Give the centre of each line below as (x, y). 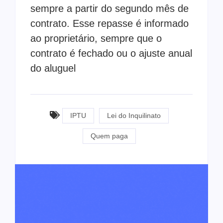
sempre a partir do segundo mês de (110, 9)
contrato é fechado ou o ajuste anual (111, 54)
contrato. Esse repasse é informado (110, 24)
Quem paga (109, 136)
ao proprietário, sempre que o (96, 39)
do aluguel (53, 68)
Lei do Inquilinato (134, 115)
